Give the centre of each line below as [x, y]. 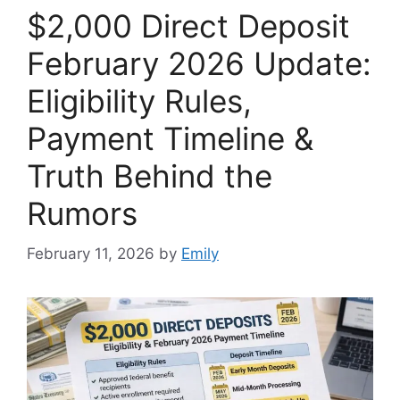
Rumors [82, 214]
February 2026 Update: [199, 64]
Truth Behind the [150, 176]
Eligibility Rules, [139, 101]
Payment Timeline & [170, 139]
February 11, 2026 [91, 253]
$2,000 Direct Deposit [188, 26]
